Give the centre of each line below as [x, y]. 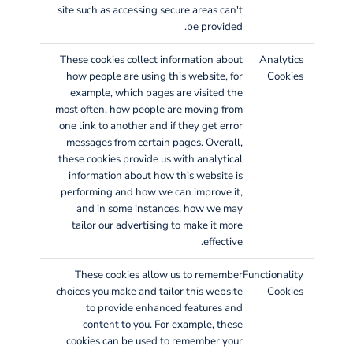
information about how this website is [155, 175]
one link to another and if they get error [150, 126]
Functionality [273, 275]
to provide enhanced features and [164, 308]
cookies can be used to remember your [154, 341]
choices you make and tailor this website [149, 291]
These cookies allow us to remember [158, 275]
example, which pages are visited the [156, 93]
